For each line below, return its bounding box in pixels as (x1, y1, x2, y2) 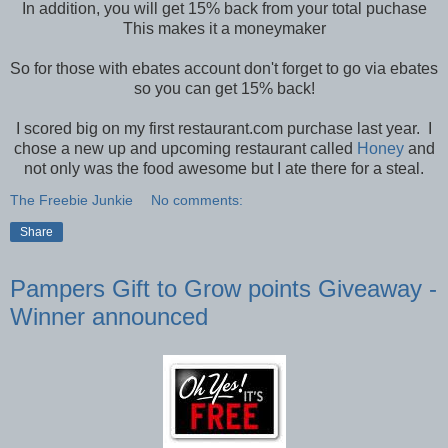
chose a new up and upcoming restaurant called (13, 139, 357, 157)
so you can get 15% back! (133, 79, 315, 97)
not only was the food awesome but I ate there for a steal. (24, 159, 424, 177)
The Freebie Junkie (10, 191, 133, 208)
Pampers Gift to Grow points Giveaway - (10, 274, 437, 302)
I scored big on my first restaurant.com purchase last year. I (16, 119, 432, 137)
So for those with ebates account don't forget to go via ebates (10, 59, 438, 77)
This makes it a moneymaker (122, 19, 326, 37)
